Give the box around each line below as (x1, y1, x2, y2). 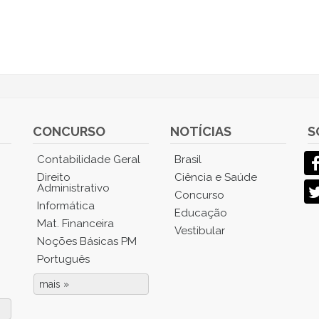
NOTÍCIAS (169, 124, 231, 139)
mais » (39, 278, 70, 290)
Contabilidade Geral (37, 153, 141, 166)
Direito (37, 171, 71, 184)
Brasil (174, 153, 202, 166)
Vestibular (174, 224, 225, 237)
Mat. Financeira (37, 217, 115, 230)
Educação (174, 206, 227, 219)
